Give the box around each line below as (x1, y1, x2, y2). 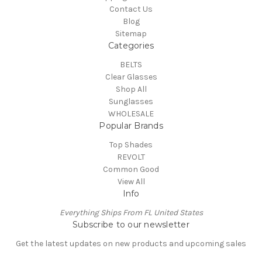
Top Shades (109, 140, 153, 150)
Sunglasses (109, 96, 153, 107)
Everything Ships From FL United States (59, 208, 203, 218)
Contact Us (109, 4, 153, 15)
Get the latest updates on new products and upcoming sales (16, 239, 246, 249)
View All (117, 177, 145, 187)
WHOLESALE (108, 109, 154, 119)
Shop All (115, 84, 147, 95)
